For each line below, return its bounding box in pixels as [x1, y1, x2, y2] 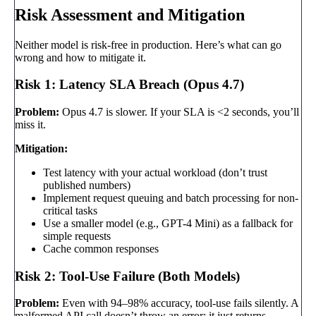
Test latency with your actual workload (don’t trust [43, 166, 267, 178]
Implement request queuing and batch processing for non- [43, 192, 298, 204]
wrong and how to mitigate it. [15, 51, 146, 63]
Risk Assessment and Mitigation [15, 5, 245, 24]
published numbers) [43, 179, 130, 191]
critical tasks [43, 205, 97, 217]
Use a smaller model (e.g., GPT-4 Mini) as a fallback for [43, 217, 293, 229]
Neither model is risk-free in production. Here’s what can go [15, 38, 281, 51]
